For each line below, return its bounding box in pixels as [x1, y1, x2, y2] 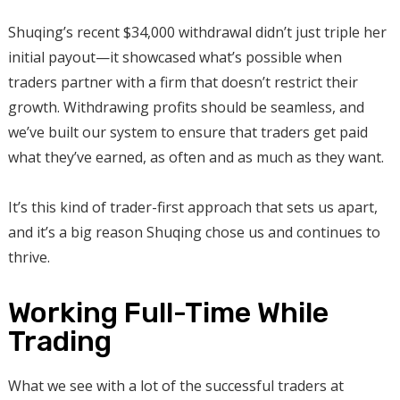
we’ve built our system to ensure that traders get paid [7, 122, 368, 143]
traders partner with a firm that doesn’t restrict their [7, 72, 358, 93]
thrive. [7, 247, 50, 268]
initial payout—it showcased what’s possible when [7, 47, 342, 68]
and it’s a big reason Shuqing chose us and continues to [7, 222, 380, 243]
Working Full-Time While [7, 296, 329, 330]
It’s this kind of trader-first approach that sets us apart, [7, 197, 378, 218]
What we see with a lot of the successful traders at [7, 376, 344, 396]
